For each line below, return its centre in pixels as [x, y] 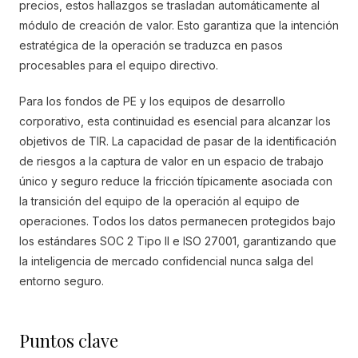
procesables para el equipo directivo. [119, 65]
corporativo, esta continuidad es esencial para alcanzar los [175, 121]
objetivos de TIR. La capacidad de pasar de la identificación [178, 141]
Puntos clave [69, 340]
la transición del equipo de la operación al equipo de [159, 201]
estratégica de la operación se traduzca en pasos [151, 45]
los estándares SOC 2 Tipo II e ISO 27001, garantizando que [178, 241]
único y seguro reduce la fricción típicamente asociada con [176, 181]
